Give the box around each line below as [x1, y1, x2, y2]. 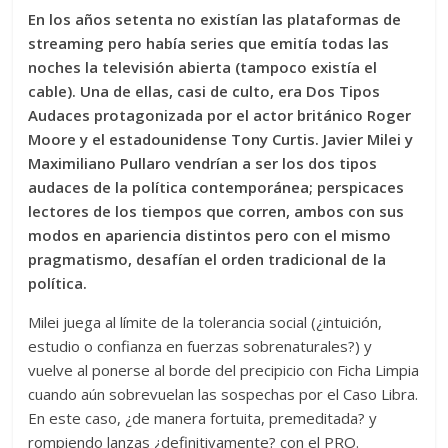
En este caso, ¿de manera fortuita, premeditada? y [28, 408, 378, 429]
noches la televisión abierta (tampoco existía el [28, 57, 378, 78]
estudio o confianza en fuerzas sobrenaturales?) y [28, 336, 373, 357]
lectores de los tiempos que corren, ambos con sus [28, 201, 405, 222]
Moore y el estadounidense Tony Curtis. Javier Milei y [28, 129, 414, 150]
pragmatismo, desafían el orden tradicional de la [28, 249, 387, 270]
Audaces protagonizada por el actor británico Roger [28, 105, 412, 126]
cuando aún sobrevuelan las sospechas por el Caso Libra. [28, 384, 419, 405]
